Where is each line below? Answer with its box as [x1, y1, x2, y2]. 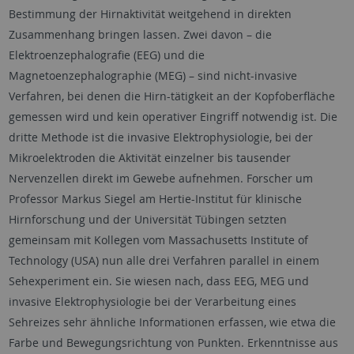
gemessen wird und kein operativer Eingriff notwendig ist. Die [8, 108, 337, 124]
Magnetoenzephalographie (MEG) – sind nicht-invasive [8, 67, 297, 83]
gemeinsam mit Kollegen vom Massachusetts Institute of [8, 232, 308, 247]
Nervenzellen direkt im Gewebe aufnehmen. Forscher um [8, 170, 313, 186]
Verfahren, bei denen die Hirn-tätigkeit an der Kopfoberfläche [8, 88, 335, 104]
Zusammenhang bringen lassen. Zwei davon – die [8, 26, 272, 42]
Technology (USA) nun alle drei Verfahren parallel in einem [8, 252, 319, 268]
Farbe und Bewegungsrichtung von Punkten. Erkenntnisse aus [8, 334, 338, 350]
